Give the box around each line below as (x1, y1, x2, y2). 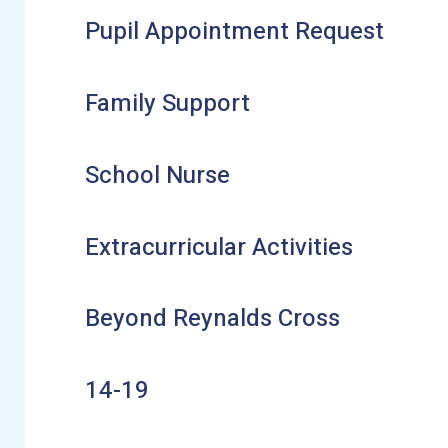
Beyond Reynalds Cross (84, 301, 340, 337)
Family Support (84, 85, 250, 121)
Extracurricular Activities (84, 229, 353, 265)
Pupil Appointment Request (84, 13, 384, 49)
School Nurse (84, 157, 230, 193)
